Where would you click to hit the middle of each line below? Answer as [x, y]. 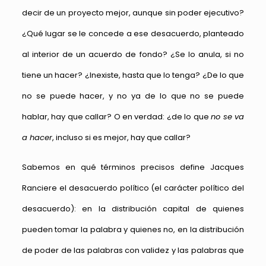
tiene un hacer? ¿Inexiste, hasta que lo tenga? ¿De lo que [133, 75]
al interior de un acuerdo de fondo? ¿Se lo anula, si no [133, 55]
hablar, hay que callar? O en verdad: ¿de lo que [116, 117]
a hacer [37, 138]
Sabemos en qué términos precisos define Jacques [133, 167]
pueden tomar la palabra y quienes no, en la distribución [133, 230]
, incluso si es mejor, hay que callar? [121, 138]
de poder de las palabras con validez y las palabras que [133, 251]
